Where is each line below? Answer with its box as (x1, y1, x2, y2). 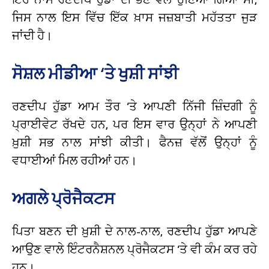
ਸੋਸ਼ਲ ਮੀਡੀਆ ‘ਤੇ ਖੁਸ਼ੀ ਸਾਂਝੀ (12, 62, 178, 84)
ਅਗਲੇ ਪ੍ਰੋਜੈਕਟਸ (12, 187, 115, 209)
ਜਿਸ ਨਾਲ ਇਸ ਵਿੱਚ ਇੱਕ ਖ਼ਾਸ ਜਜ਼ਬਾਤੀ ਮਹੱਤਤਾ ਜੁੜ (12, 10, 257, 25)
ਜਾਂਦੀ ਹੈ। (12, 28, 52, 43)
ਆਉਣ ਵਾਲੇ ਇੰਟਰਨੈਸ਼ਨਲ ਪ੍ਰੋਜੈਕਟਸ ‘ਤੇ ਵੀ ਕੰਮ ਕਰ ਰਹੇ (12, 241, 257, 256)
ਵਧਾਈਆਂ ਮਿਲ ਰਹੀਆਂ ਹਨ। (12, 153, 137, 168)
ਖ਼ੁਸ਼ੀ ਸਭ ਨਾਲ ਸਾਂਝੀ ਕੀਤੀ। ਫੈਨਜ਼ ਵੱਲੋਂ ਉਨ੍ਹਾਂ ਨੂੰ (12, 134, 257, 150)
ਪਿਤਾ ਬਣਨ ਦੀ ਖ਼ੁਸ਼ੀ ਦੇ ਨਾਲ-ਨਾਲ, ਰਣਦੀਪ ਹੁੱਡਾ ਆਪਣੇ (12, 223, 257, 238)
